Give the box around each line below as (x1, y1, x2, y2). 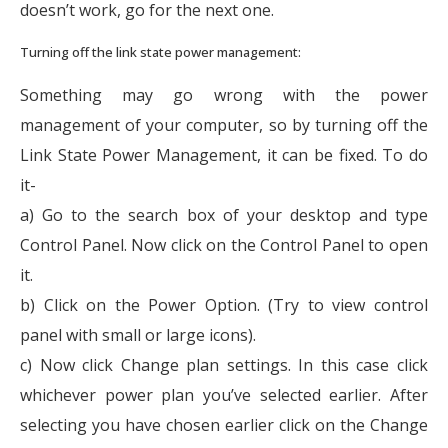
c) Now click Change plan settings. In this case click (20, 353, 428, 376)
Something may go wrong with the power (20, 83, 428, 106)
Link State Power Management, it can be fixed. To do (20, 143, 428, 166)
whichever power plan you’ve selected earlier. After (20, 383, 428, 406)
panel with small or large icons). (20, 323, 256, 346)
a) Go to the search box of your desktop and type (20, 203, 428, 226)
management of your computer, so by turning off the (20, 113, 428, 136)
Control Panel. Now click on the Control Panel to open (20, 233, 428, 256)
